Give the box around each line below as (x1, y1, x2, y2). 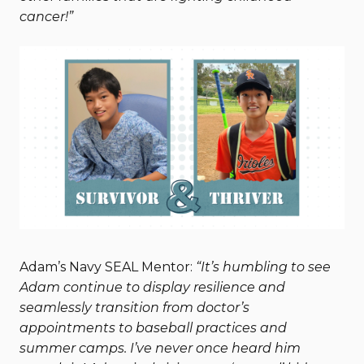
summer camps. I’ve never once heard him (19, 340, 301, 356)
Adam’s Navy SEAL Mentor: (19, 259, 196, 275)
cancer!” (19, 9, 73, 24)
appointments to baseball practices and (19, 320, 287, 336)
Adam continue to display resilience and (19, 279, 285, 295)
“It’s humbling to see (196, 259, 331, 275)
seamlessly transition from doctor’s (19, 300, 249, 315)
